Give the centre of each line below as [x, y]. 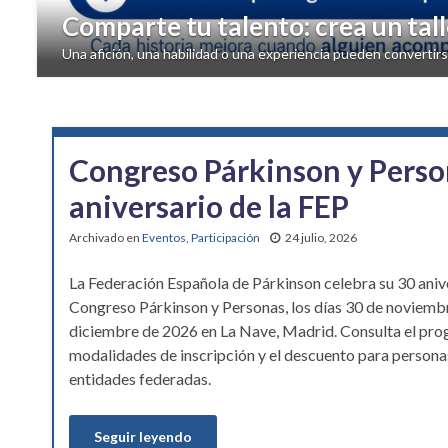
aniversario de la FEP [209, 206]
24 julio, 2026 [321, 238]
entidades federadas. [140, 379]
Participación [225, 238]
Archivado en [105, 238]
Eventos [164, 238]
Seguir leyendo [143, 437]
